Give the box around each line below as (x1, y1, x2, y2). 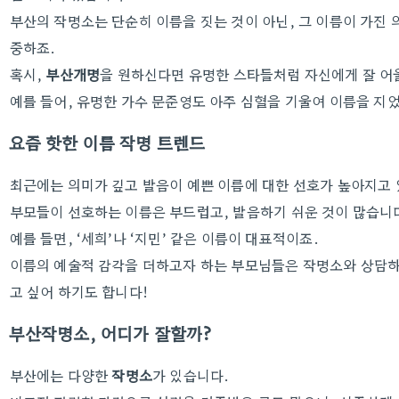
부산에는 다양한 (9, 364, 112, 386)
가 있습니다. (151, 364, 230, 386)
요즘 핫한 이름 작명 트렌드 (8, 130, 206, 155)
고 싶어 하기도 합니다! (9, 281, 149, 302)
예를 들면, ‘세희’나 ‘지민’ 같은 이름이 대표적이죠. (9, 227, 319, 248)
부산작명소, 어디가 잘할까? (8, 321, 213, 346)
